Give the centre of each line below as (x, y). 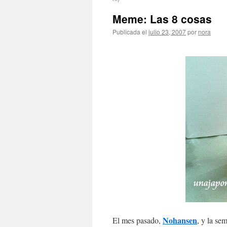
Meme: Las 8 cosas (162, 19)
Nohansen (180, 220)
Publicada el (130, 32)
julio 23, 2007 (167, 32)
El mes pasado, (138, 220)
